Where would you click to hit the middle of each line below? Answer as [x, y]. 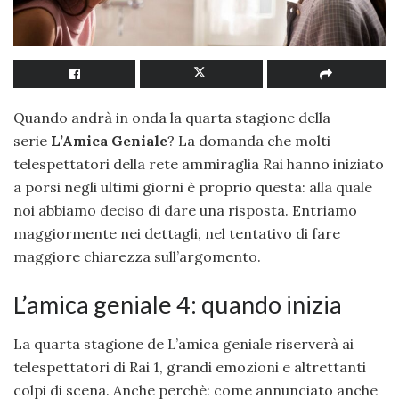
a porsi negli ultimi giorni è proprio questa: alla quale [193, 187]
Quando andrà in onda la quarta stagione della [172, 118]
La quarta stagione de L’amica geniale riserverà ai [183, 344]
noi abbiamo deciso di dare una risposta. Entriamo [185, 211]
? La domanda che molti [249, 141]
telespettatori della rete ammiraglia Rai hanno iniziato [199, 164]
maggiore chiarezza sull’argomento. [137, 257]
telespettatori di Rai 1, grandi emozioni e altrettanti [190, 367]
